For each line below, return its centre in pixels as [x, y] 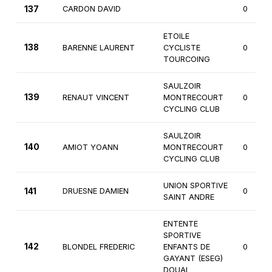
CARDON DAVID [91, 9]
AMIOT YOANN [90, 148]
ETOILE [176, 36]
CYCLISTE [182, 48]
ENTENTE [180, 224]
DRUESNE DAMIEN [95, 191]
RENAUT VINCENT [96, 98]
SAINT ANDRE [189, 197]
